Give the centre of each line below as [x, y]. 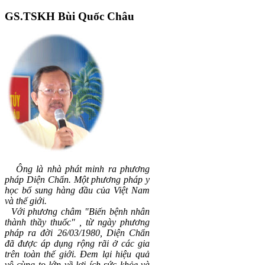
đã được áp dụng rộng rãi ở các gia [77, 244]
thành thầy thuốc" [40, 222]
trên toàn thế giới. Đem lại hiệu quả [77, 254]
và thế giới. [27, 201]
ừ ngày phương [119, 222]
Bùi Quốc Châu [95, 16]
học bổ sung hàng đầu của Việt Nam [77, 190]
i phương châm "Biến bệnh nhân [86, 212]
